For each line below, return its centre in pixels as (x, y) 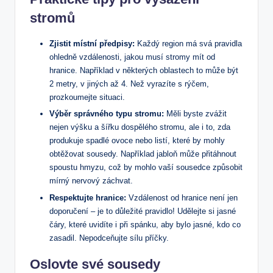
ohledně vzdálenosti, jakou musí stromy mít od (132, 57)
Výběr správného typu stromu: (107, 114)
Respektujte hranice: (88, 197)
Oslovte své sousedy (95, 264)
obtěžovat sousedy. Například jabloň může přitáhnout (143, 154)
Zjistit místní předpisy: (92, 44)
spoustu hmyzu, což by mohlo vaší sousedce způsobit (146, 168)
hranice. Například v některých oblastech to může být (144, 71)
